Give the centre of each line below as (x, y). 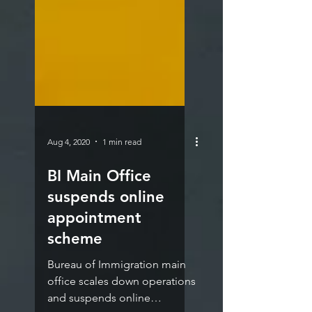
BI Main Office (99, 204)
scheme (75, 266)
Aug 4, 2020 (69, 169)
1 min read (122, 169)
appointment (94, 245)
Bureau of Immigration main (117, 292)
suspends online (106, 225)
